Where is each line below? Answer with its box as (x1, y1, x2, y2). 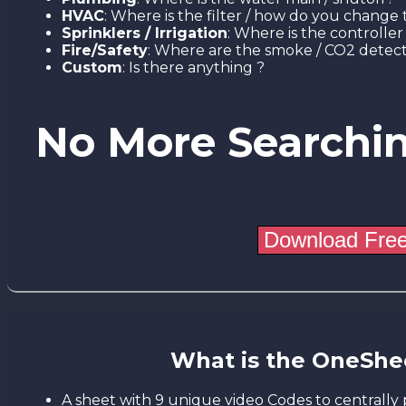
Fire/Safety (62, 42, 148, 60)
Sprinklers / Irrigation (62, 24, 227, 43)
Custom (62, 59, 122, 77)
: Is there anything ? (122, 59, 265, 77)
